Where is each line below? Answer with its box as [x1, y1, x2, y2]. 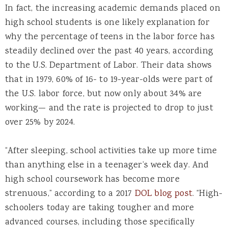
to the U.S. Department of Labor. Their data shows [5, 59, 212, 73]
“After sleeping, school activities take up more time [5, 145, 217, 158]
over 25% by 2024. [5, 116, 75, 130]
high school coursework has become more [5, 173, 180, 187]
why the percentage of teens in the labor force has [5, 31, 215, 44]
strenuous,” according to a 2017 [5, 187, 135, 201]
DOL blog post [134, 187, 192, 201]
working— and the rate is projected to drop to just [5, 102, 213, 116]
